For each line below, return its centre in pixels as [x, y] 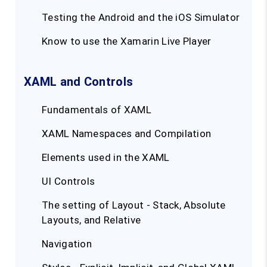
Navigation [68, 244]
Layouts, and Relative [91, 220]
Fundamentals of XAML [97, 110]
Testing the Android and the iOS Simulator [141, 18]
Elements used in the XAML [106, 158]
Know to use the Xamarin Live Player [127, 41]
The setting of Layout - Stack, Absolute [134, 205]
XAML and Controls [79, 82]
